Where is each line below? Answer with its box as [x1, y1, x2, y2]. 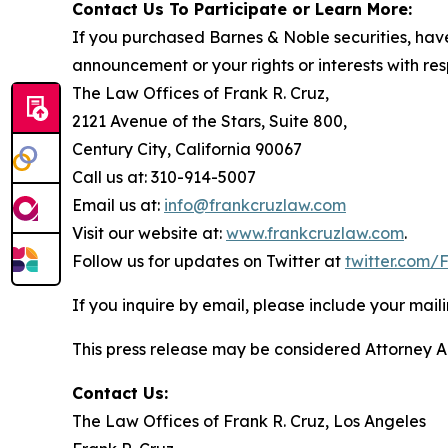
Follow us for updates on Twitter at [72, 250, 345, 271]
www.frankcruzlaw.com [226, 222, 404, 243]
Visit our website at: [72, 222, 226, 243]
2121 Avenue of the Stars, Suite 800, [72, 110, 347, 131]
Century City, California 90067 [72, 138, 302, 159]
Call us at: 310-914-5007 [72, 166, 256, 187]
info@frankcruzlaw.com [164, 194, 346, 215]
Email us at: [72, 194, 164, 215]
